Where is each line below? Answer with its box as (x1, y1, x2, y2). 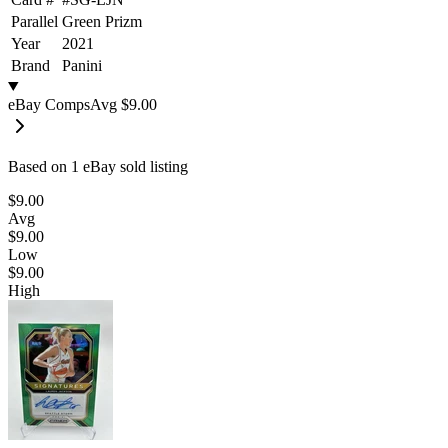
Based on (8, 157, 71, 175)
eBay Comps (8, 95, 90, 113)
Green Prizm (62, 12, 142, 30)
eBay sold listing (79, 157, 188, 175)
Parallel (11, 12, 58, 30)
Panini (62, 56, 102, 74)
